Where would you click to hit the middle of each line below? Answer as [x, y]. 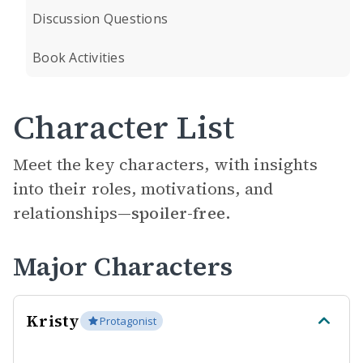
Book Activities [79, 58]
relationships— [73, 213]
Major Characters [123, 267]
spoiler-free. [181, 213]
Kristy [53, 321]
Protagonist [128, 321]
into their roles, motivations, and [143, 189]
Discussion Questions [100, 19]
